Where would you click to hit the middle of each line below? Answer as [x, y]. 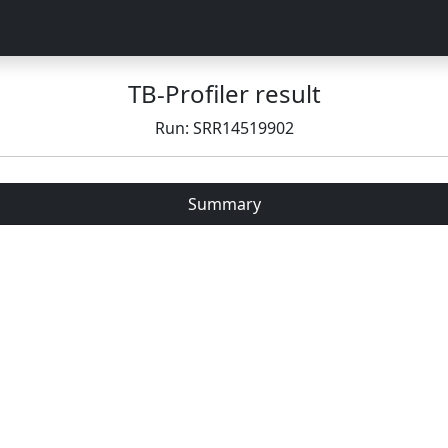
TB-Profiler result [224, 93]
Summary [224, 204]
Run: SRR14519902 [224, 128]
